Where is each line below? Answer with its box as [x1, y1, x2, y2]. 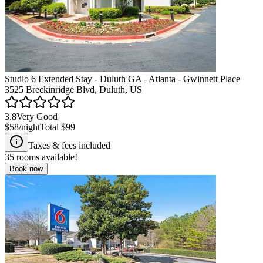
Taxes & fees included [28, 140, 110, 150]
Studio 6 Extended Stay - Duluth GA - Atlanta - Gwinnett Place [5, 73, 240, 84]
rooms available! [14, 151, 77, 162]
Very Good [16, 111, 58, 122]
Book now [9, 164, 43, 173]
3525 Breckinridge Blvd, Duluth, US [5, 84, 142, 95]
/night [19, 122, 40, 132]
